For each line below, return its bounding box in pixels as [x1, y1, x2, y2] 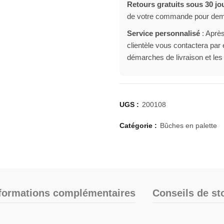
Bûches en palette [160, 121, 217, 129]
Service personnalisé [127, 29, 200, 37]
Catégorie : [119, 121, 159, 129]
